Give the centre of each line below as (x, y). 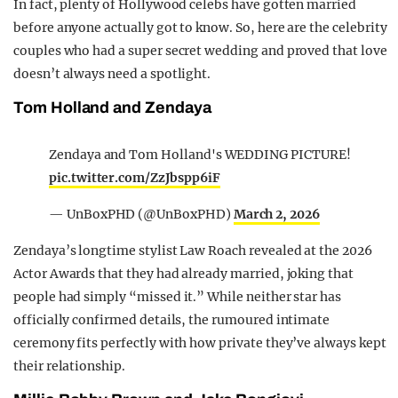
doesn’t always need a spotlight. (112, 74)
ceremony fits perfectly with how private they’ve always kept (200, 343)
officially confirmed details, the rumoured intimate (172, 320)
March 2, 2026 (276, 215)
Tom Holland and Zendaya (112, 108)
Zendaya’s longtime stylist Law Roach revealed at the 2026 (193, 251)
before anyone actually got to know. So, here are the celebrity (200, 28)
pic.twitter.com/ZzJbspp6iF (135, 178)
